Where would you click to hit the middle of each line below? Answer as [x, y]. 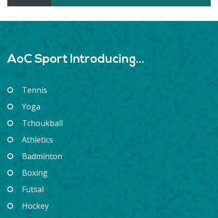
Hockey [35, 206]
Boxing [35, 173]
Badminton [42, 156]
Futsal [33, 190]
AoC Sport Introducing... [76, 60]
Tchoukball [42, 123]
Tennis [35, 90]
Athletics [37, 140]
